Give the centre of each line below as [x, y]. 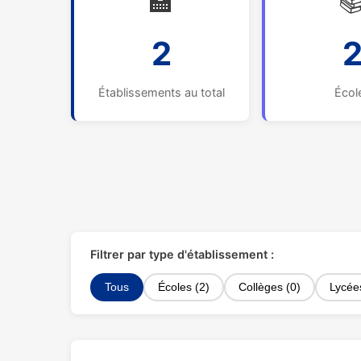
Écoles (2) [184, 287]
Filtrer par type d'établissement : [182, 254]
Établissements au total [161, 92]
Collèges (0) [270, 287]
